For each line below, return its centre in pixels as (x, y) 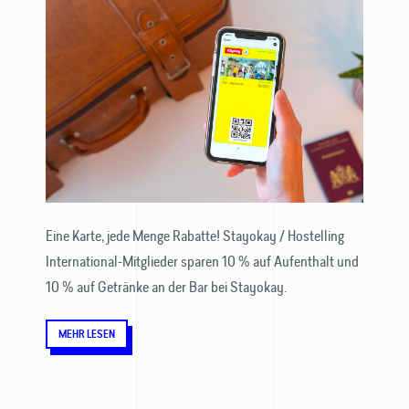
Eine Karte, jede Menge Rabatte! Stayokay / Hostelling (195, 236)
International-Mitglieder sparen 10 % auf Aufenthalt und (202, 261)
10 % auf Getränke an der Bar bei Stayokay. (166, 287)
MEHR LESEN (87, 334)
